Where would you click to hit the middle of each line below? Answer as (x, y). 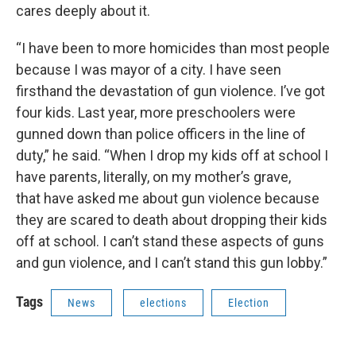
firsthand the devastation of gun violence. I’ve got (170, 91)
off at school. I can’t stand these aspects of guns (170, 241)
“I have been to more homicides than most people (173, 48)
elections (163, 302)
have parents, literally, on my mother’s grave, (153, 176)
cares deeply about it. (83, 10)
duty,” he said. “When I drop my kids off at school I (172, 155)
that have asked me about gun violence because (168, 198)
